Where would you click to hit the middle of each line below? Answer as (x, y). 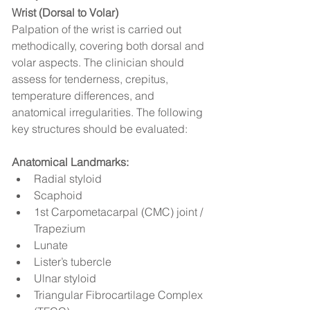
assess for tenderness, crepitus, (91, 79)
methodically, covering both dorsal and (109, 46)
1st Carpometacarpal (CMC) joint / (120, 212)
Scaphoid (58, 195)
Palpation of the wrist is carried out (98, 29)
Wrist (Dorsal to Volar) (65, 13)
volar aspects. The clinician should (99, 63)
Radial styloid (68, 179)
